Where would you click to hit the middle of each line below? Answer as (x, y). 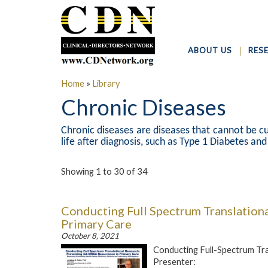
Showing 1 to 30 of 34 (104, 171)
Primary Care (96, 224)
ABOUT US (210, 50)
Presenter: (175, 262)
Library (106, 83)
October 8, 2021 (90, 236)
